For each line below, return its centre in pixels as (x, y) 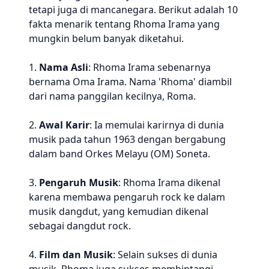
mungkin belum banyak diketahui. (106, 38)
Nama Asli (64, 67)
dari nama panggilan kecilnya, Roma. (112, 96)
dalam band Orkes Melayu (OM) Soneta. (119, 154)
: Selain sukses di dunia (165, 255)
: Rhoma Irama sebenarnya (150, 67)
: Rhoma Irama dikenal (169, 183)
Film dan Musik (76, 255)
